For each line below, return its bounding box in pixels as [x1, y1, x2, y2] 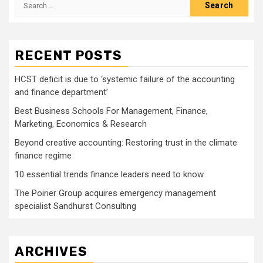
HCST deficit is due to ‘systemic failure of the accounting [15, 74, 235, 85]
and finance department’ [15, 87, 108, 97]
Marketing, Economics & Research [15, 119, 147, 129]
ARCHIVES [15, 244, 87, 259]
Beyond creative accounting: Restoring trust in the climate [15, 137, 237, 148]
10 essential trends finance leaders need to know [15, 169, 204, 180]
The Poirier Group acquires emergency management [15, 188, 216, 198]
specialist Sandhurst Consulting [15, 201, 136, 211]
